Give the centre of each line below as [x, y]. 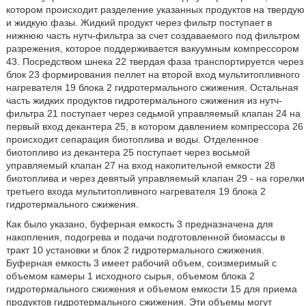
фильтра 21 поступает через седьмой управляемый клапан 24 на [153, 113]
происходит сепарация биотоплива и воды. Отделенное [132, 139]
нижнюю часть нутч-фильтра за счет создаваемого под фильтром [153, 36]
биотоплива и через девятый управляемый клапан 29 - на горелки [155, 178]
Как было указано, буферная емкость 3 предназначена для [139, 224]
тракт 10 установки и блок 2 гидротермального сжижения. [135, 250]
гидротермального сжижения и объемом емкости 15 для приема [151, 289]
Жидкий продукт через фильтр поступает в [176, 23]
